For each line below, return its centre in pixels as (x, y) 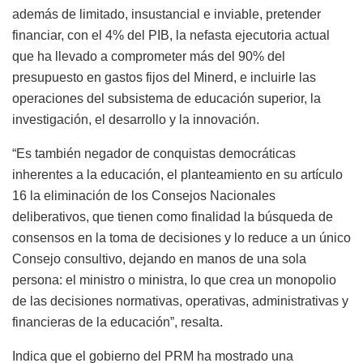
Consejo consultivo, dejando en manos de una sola (159, 258)
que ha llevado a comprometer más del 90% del (149, 56)
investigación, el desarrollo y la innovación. (136, 119)
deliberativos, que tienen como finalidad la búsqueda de (173, 216)
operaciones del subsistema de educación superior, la (167, 98)
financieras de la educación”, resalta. (117, 322)
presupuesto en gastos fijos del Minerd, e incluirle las (164, 77)
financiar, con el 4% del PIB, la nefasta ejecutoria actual (171, 35)
